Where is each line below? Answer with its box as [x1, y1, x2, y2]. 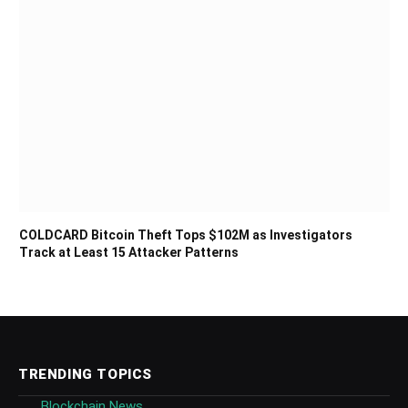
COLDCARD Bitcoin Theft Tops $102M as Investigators [19, 228, 352, 242]
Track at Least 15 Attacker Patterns [19, 245, 239, 260]
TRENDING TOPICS [18, 366, 152, 382]
